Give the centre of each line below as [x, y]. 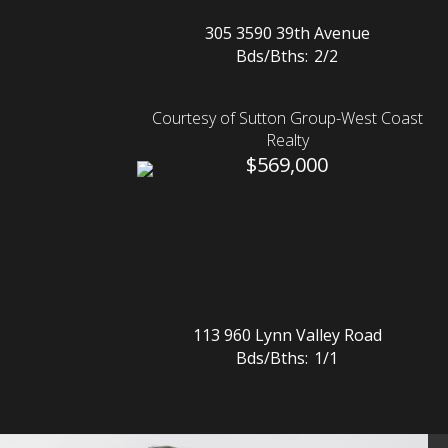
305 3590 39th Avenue [287, 33]
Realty [287, 140]
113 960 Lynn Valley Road [287, 335]
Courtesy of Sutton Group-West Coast [287, 118]
